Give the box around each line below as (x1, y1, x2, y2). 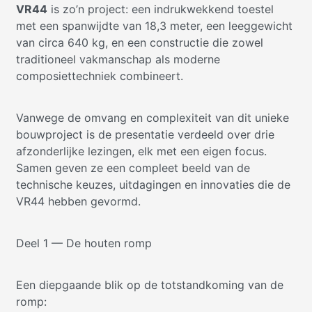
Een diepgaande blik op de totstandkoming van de (16, 278, 283, 292)
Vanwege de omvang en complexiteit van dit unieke (16, 111, 289, 125)
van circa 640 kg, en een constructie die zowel (16, 36, 263, 49)
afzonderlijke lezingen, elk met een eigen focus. (16, 144, 267, 158)
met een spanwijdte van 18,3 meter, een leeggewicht (16, 19, 292, 33)
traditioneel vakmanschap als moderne (16, 52, 220, 66)
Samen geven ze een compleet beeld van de (16, 161, 250, 175)
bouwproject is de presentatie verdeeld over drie (16, 127, 274, 141)
